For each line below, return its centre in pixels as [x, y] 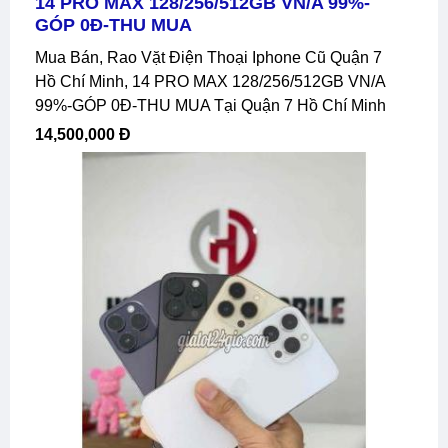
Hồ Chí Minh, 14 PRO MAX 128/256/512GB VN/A [210, 81]
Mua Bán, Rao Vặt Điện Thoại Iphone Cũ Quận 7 [41, 57]
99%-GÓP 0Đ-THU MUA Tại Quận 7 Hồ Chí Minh [210, 105]
